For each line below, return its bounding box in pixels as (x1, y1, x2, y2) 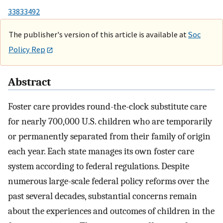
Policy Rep (8, 44, 45, 54)
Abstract (8, 76, 51, 89)
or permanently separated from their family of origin (8, 131, 211, 142)
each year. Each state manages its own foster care (8, 146, 194, 157)
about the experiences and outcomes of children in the (8, 206, 215, 217)
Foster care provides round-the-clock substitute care (8, 101, 207, 112)
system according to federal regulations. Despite (8, 161, 189, 172)
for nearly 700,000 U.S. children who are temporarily (8, 116, 212, 127)
